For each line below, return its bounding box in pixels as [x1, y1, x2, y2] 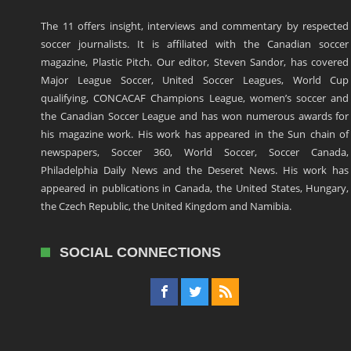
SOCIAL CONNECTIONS [60, 244, 221, 261]
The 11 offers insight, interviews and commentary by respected [41, 19, 349, 34]
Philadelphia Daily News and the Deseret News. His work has [41, 163, 349, 178]
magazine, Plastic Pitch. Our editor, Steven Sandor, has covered [41, 55, 349, 70]
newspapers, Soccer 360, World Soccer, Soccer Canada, [41, 145, 349, 160]
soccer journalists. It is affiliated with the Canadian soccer [41, 37, 349, 52]
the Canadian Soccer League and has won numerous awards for [41, 109, 349, 124]
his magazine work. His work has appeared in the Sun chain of [41, 127, 349, 142]
